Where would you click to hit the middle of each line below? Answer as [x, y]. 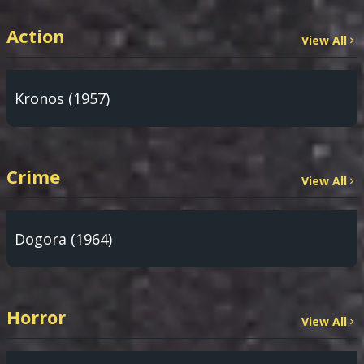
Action [36, 36]
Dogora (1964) [63, 239]
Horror [36, 317]
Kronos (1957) [62, 98]
